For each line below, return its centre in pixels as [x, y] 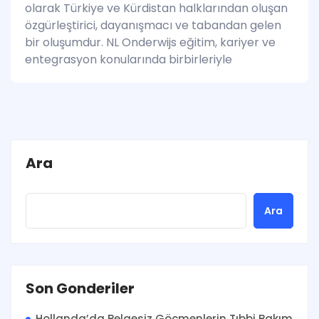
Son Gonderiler [80, 288]
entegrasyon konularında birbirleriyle [129, 59]
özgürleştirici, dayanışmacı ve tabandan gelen [153, 25]
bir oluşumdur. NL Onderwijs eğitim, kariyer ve [150, 42]
